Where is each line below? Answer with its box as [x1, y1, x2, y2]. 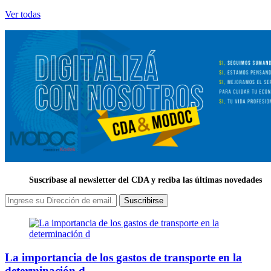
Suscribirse [124, 196, 163, 206]
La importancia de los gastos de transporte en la [5, 251, 242, 264]
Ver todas [5, 9, 41, 20]
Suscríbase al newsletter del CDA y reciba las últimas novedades [29, 175, 262, 185]
